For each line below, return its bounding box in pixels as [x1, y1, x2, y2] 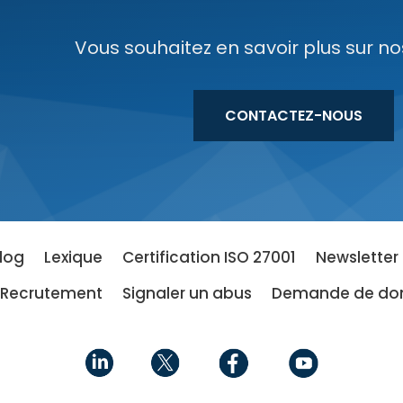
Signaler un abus [122, 282, 252, 304]
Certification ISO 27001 [121, 246, 296, 268]
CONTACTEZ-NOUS [224, 104, 363, 126]
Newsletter [315, 246, 399, 268]
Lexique [43, 246, 103, 268]
